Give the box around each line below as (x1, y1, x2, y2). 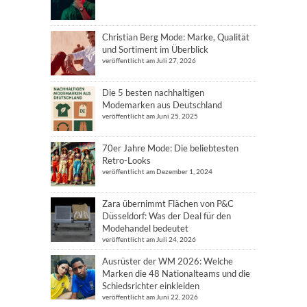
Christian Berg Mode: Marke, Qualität (102, 31, 249, 42)
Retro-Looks (102, 154, 151, 166)
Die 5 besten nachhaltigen (102, 86, 204, 98)
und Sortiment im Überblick (102, 43, 208, 55)
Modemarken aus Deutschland (102, 99, 222, 110)
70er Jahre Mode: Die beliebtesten (102, 142, 238, 153)
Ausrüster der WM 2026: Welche (102, 255, 233, 267)
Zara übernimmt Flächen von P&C (102, 197, 234, 209)
